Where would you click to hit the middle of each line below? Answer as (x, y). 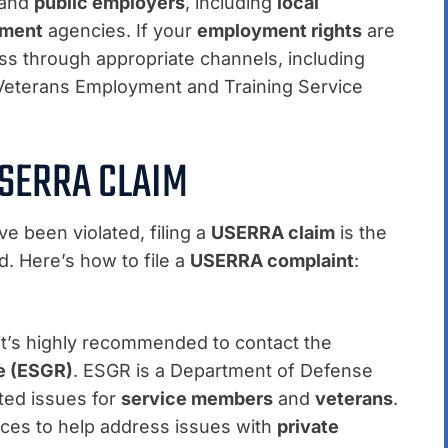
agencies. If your (120, 31)
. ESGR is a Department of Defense (223, 371)
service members (197, 399)
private (308, 427)
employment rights (279, 31)
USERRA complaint (272, 261)
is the (361, 233)
